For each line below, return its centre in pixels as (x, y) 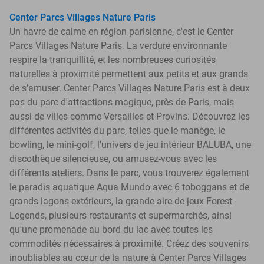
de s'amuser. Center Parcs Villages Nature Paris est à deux (130, 88)
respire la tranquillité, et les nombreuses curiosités (113, 60)
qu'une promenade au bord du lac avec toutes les (111, 229)
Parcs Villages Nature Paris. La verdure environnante (118, 45)
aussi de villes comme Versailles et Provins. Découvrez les (130, 116)
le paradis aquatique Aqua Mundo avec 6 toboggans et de (129, 187)
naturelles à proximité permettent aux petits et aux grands (129, 74)
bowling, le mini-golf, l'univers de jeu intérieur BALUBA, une (130, 144)
